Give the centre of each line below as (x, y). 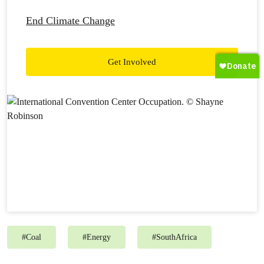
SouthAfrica (176, 237)
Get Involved (132, 62)
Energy (99, 237)
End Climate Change (70, 21)
